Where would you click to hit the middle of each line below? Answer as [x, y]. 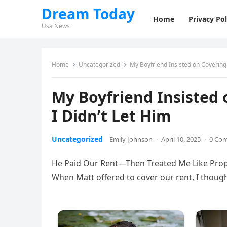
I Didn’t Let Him [111, 116]
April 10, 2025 [181, 139]
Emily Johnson [131, 139]
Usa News [56, 26]
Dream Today [88, 14]
